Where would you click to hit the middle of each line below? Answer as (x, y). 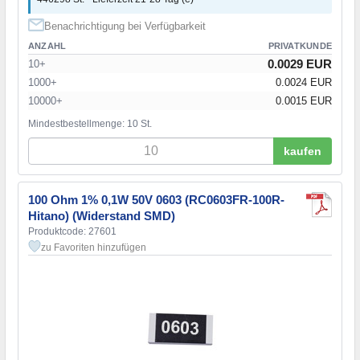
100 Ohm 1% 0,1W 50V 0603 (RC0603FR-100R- (156, 199)
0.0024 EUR (304, 82)
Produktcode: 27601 (72, 231)
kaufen (303, 151)
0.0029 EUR (300, 63)
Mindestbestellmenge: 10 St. (90, 123)
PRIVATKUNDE (300, 45)
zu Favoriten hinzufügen (94, 247)
